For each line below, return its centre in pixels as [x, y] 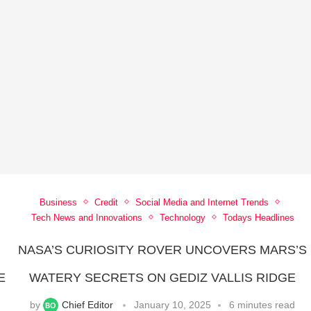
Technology [182, 217]
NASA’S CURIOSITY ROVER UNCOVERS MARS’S [163, 250]
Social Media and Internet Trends [202, 202]
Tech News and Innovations [86, 217]
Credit [106, 202]
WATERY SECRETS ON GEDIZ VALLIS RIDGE [163, 277]
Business [58, 202]
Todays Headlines [258, 217]
